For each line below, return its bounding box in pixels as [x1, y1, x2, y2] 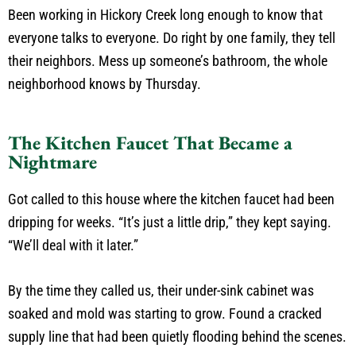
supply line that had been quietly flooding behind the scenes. [8, 328, 346, 346]
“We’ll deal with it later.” [8, 237, 138, 254]
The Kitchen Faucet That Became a [8, 130, 292, 156]
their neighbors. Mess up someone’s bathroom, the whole [8, 52, 327, 70]
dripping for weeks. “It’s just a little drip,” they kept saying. [8, 214, 331, 231]
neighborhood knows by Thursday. [8, 75, 201, 93]
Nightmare [8, 149, 97, 175]
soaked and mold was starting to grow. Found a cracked [8, 305, 322, 323]
